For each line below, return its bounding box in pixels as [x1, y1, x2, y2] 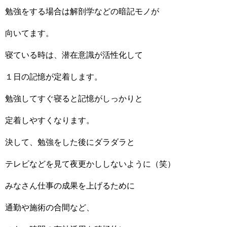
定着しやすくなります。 [5, 116, 94, 125]
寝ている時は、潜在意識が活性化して [5, 51, 143, 59]
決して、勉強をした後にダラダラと [5, 138, 135, 146]
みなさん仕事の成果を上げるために [5, 181, 135, 190]
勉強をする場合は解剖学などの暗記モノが [5, 7, 159, 16]
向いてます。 [5, 29, 54, 37]
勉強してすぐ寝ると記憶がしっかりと [5, 94, 143, 103]
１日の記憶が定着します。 [5, 72, 102, 81]
